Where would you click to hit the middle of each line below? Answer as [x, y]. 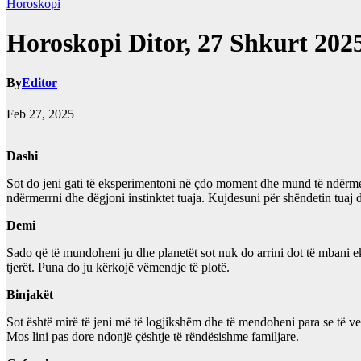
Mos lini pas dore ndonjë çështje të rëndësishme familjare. [153, 337]
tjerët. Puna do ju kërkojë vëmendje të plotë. [118, 268]
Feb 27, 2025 [40, 114]
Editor [39, 82]
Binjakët [30, 295]
